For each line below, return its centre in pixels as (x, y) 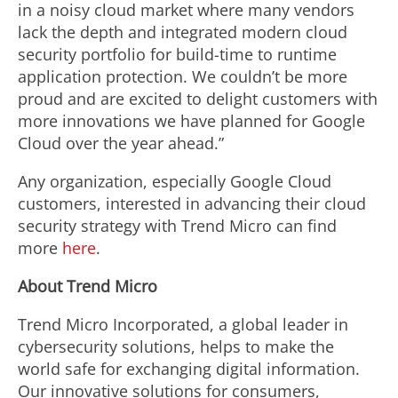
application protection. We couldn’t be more (183, 76)
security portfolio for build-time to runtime (177, 54)
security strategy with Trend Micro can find (177, 226)
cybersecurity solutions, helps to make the (176, 346)
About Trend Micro (88, 286)
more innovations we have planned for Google (191, 121)
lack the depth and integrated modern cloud (183, 32)
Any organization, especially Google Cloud (175, 181)
